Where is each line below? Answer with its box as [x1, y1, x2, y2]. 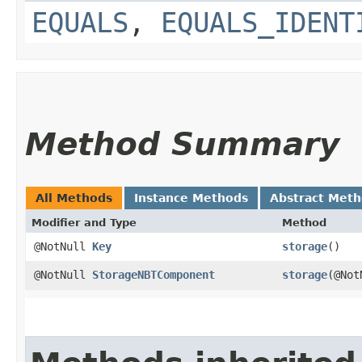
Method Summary [25, 125, 339, 162]
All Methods [36, 191, 112, 204]
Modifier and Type [32, 216, 137, 229]
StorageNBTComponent [92, 267, 215, 281]
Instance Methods [134, 191, 248, 204]
